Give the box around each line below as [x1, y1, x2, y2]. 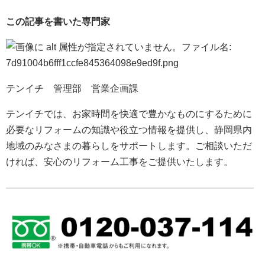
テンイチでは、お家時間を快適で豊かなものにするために [6, 108, 252, 119]
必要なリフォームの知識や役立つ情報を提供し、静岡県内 [6, 124, 252, 135]
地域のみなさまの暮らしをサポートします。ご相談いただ [6, 140, 252, 151]
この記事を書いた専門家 [6, 16, 110, 27]
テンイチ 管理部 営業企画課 [6, 83, 138, 93]
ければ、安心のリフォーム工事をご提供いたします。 [6, 156, 233, 167]
